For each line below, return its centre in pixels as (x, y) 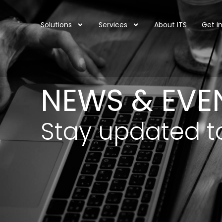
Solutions (56, 25)
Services (113, 25)
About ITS (170, 25)
